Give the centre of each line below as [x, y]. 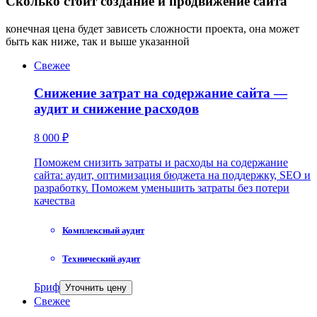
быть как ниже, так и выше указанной [98, 41]
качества [54, 201]
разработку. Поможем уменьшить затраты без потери [162, 188]
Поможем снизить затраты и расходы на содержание [161, 163]
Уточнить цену [96, 287]
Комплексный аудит [103, 230]
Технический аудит [101, 258]
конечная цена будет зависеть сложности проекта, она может [152, 28]
